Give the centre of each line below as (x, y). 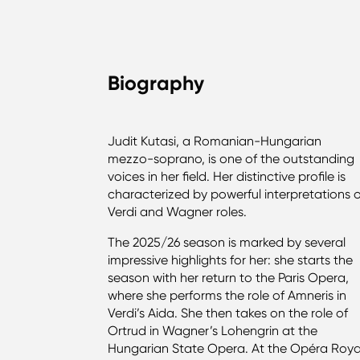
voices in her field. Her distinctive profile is (227, 176)
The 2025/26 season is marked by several (227, 242)
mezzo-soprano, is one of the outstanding (231, 158)
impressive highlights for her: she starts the (231, 260)
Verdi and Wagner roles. (179, 211)
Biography (156, 83)
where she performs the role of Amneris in (227, 295)
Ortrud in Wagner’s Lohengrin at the (213, 330)
